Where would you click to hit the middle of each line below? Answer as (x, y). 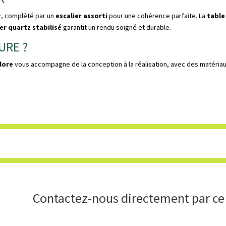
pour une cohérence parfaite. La (157, 16)
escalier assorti (81, 16)
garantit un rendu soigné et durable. (116, 27)
